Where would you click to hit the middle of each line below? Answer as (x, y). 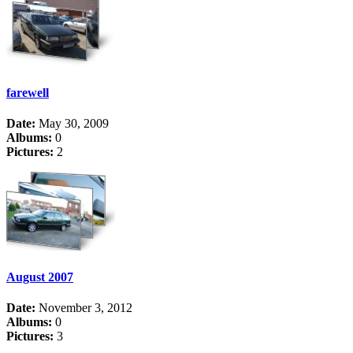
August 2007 (40, 277)
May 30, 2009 (72, 123)
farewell (28, 92)
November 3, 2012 (84, 308)
